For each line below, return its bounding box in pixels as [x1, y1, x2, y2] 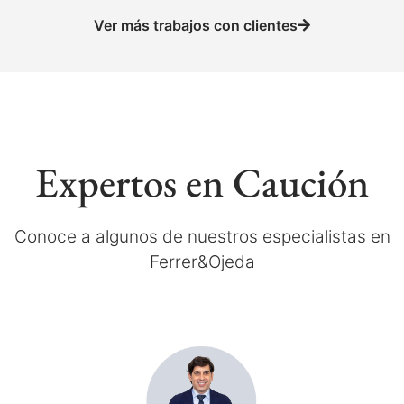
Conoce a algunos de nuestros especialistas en [14, 226, 390, 248]
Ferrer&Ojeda [149, 252, 255, 273]
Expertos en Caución [35, 156, 369, 209]
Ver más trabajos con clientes [94, 16, 298, 35]
